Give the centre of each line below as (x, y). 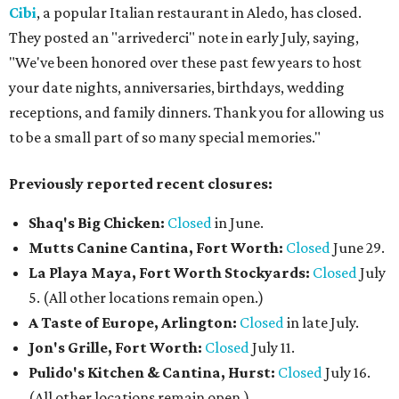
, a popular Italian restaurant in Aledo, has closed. (199, 12)
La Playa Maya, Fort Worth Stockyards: (169, 273)
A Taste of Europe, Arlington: (133, 322)
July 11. (272, 347)
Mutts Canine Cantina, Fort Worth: (157, 248)
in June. (238, 223)
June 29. (358, 248)
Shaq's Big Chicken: (97, 223)
